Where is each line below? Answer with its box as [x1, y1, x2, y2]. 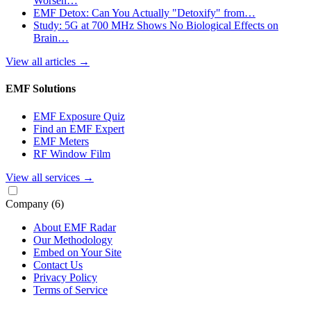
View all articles [6, 56, 78, 68]
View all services [6, 171, 83, 183]
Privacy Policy [33, 271, 97, 283]
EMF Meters [33, 135, 89, 147]
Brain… [33, 32, 69, 44]
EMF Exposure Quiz [33, 110, 125, 122]
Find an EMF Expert [33, 122, 124, 135]
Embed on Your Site [33, 246, 121, 258]
